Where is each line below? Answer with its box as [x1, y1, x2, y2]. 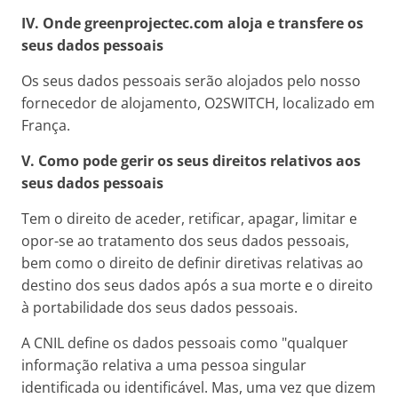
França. [21, 115, 70, 135]
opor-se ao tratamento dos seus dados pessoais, [21, 231, 349, 251]
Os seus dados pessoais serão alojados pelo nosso [21, 71, 361, 91]
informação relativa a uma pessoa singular [21, 355, 306, 375]
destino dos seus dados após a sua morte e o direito [21, 275, 373, 295]
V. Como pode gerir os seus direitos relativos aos [21, 151, 361, 171]
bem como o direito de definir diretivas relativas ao [21, 253, 363, 273]
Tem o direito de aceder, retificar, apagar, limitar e [21, 209, 357, 228]
